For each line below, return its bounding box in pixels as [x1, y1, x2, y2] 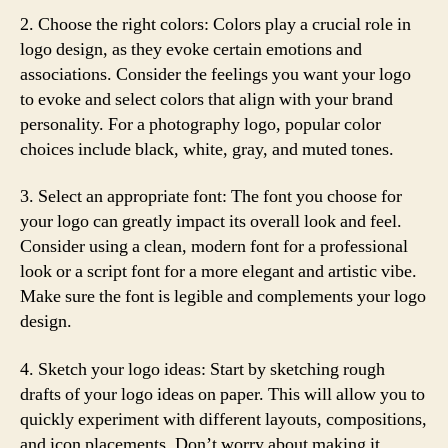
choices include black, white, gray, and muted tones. [20, 137, 394, 161]
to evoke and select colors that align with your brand [20, 87, 393, 111]
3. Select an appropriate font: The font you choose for [20, 185, 402, 208]
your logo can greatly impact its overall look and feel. [20, 210, 402, 233]
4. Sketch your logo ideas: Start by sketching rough [20, 357, 385, 381]
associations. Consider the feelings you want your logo [20, 62, 411, 86]
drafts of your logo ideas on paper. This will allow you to [20, 382, 425, 406]
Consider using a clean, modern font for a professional [20, 235, 408, 258]
